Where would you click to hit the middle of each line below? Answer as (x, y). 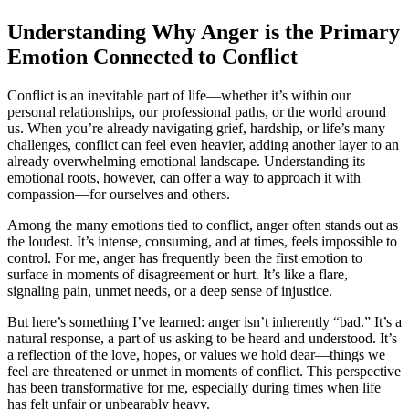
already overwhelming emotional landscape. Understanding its (186, 161)
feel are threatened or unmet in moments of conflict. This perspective (204, 371)
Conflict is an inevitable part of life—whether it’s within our (179, 95)
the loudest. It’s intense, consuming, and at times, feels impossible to (202, 241)
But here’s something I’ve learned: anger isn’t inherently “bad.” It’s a (204, 321)
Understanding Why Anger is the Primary (204, 31)
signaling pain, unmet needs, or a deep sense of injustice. (170, 290)
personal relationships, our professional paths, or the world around (197, 111)
